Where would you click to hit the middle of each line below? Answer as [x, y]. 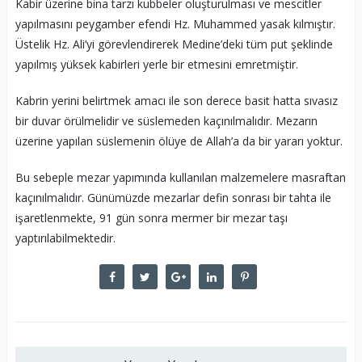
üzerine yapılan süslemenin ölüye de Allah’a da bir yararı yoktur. [179, 141]
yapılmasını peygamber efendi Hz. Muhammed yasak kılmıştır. [175, 24]
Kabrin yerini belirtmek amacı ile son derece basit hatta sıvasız [176, 101]
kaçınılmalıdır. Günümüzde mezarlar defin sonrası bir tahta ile [173, 198]
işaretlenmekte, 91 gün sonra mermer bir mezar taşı [151, 218]
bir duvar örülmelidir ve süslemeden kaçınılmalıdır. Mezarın [166, 121]
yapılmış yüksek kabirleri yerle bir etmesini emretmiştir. [156, 65]
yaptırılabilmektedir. [65, 238]
